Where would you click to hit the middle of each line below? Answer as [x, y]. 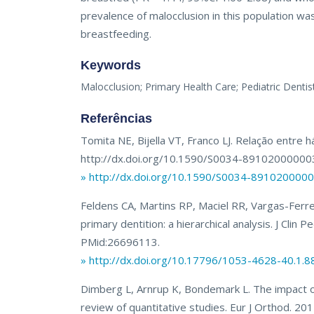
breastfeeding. [116, 34]
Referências [117, 119]
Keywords [111, 66]
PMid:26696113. [121, 242]
